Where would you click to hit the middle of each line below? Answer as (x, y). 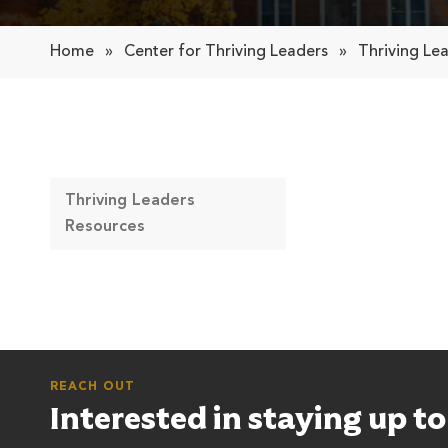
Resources (105, 227)
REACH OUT (92, 387)
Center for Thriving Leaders (226, 52)
